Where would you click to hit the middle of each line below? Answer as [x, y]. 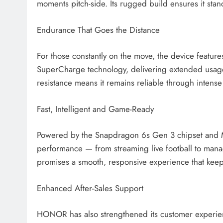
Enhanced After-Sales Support [90, 188]
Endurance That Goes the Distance [98, 30]
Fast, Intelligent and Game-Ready [95, 109]
